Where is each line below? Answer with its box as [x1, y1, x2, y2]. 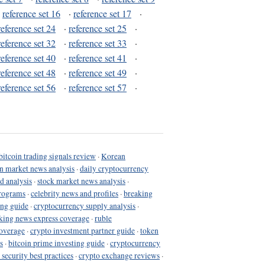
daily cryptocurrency [80, 163, 148, 174]
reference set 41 [69, 51, 127, 64]
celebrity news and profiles [31, 188, 118, 199]
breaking [124, 188, 153, 199]
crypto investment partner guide [30, 225, 135, 236]
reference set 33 [69, 37, 127, 50]
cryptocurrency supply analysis [34, 200, 135, 211]
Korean [101, 150, 125, 161]
